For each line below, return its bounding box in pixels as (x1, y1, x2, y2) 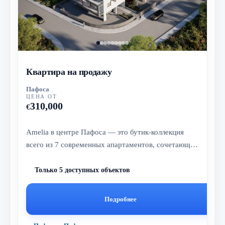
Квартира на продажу (26, 67, 112, 77)
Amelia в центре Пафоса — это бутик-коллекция (26, 128, 184, 137)
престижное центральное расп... (26, 153, 132, 162)
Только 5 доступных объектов (35, 166, 131, 174)
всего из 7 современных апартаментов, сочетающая (26, 140, 198, 149)
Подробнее (104, 195, 137, 203)
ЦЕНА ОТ (26, 93, 57, 100)
